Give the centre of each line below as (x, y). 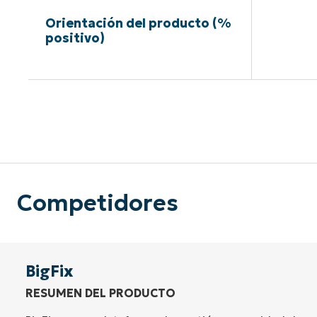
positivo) (75, 38)
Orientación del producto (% (138, 23)
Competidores (98, 203)
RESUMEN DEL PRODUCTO (100, 293)
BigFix (50, 272)
